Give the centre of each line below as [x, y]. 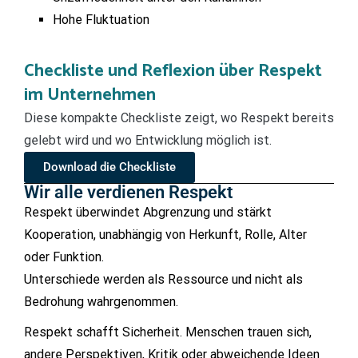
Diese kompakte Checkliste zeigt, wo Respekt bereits [179, 118]
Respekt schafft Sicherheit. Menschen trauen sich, [168, 332]
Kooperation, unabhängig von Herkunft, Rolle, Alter [165, 235]
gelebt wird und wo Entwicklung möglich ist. [148, 141]
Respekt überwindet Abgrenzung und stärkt [148, 213]
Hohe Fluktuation [101, 19]
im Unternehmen [90, 95]
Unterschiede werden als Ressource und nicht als [163, 280]
